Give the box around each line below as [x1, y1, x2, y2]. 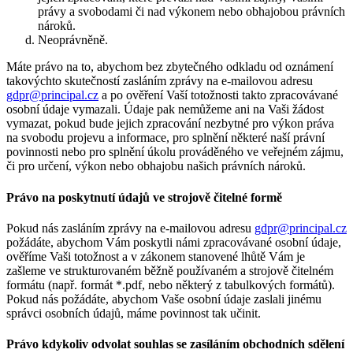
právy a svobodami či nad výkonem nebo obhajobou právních [38, 5, 345, 19]
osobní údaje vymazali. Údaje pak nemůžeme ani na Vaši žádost [6, 102, 324, 117]
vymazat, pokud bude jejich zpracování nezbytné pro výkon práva [6, 117, 334, 131]
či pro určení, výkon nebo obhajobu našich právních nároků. [6, 159, 306, 173]
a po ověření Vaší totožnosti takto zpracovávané [98, 88, 338, 102]
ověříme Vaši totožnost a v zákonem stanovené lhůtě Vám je [6, 249, 305, 263]
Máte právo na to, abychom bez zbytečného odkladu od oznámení [6, 60, 333, 74]
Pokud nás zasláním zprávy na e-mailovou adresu [6, 221, 255, 235]
